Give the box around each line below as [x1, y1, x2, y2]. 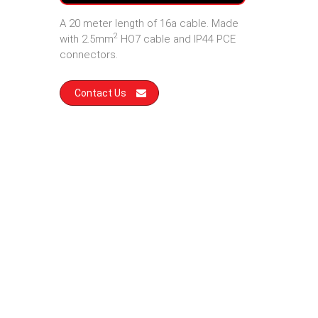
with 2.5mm [59, 33, 114, 45]
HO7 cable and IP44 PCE [117, 33, 236, 45]
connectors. [59, 48, 118, 61]
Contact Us [74, 87, 126, 99]
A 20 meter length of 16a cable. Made [59, 17, 238, 30]
